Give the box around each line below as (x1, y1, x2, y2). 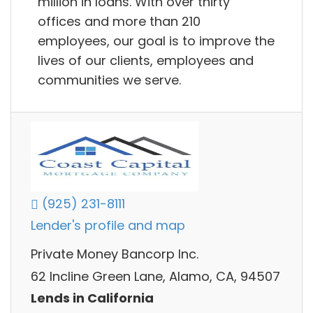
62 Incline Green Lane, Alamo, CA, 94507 (31, 267, 280, 285)
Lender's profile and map (31, 217, 185, 235)
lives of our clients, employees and (38, 51, 254, 69)
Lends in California (31, 289, 154, 307)
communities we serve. (38, 71, 181, 89)
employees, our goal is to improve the (38, 31, 275, 50)
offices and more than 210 (38, 12, 201, 30)
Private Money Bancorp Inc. (31, 245, 198, 263)
